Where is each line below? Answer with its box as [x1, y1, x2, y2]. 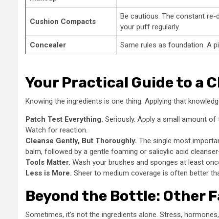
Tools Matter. [25, 158, 70, 167]
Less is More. [25, 169, 72, 178]
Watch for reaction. [25, 126, 88, 135]
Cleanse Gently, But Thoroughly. [25, 136, 137, 146]
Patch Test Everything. [25, 115, 103, 124]
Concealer [29, 40, 66, 49]
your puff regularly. [120, 22, 180, 31]
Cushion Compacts [29, 17, 96, 26]
